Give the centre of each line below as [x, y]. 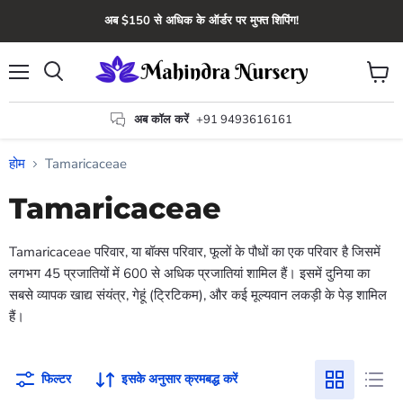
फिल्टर [56, 380]
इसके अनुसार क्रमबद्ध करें [179, 380]
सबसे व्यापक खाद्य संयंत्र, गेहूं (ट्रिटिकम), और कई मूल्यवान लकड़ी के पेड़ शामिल [198, 296]
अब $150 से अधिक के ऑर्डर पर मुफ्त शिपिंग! [201, 21]
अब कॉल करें [161, 119]
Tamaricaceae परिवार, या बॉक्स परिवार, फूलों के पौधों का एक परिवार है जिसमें [195, 252]
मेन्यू [27, 85]
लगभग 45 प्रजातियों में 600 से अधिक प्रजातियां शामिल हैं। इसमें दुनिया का [189, 274]
